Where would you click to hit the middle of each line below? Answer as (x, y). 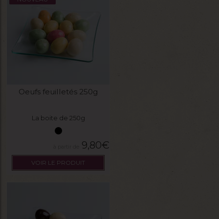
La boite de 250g (58, 118)
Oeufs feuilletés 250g (58, 91)
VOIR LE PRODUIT (58, 163)
